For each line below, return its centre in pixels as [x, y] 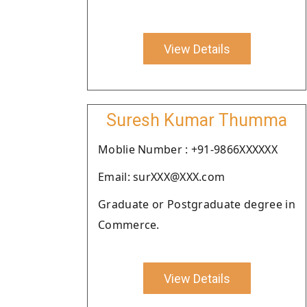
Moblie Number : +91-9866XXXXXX [188, 149]
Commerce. [129, 225]
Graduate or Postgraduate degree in [197, 204]
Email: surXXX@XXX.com [162, 177]
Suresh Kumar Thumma [197, 120]
